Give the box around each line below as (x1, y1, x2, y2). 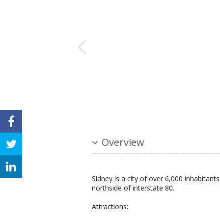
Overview (102, 136, 144, 149)
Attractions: (92, 202, 128, 212)
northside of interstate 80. (92, 183, 174, 193)
